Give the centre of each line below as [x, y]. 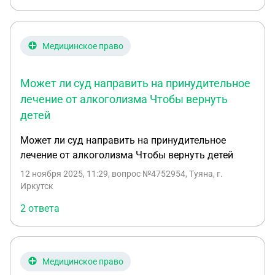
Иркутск [37, 186]
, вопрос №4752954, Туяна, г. [165, 174]
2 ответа [40, 208]
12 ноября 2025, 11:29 [64, 174]
